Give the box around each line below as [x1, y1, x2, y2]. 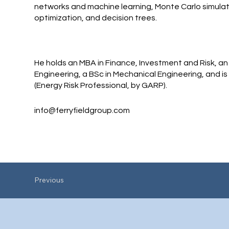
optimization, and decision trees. [34, 14, 157, 22]
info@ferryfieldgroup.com [34, 106, 130, 115]
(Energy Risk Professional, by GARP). [34, 81, 168, 90]
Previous [34, 175, 64, 185]
